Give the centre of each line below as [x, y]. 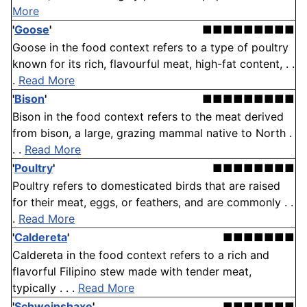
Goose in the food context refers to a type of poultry [150, 48]
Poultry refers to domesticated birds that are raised [146, 186]
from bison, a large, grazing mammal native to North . [152, 133]
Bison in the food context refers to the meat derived [148, 117]
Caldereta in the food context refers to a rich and [141, 255]
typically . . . [45, 288]
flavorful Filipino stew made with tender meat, [132, 272]
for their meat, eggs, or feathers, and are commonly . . [153, 202]
